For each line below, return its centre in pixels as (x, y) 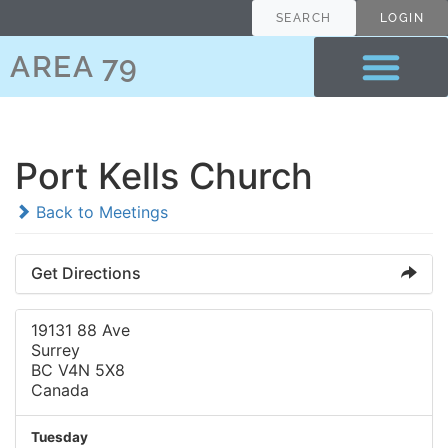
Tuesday (59, 437)
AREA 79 (74, 66)
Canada (60, 390)
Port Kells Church (164, 176)
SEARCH (303, 18)
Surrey (55, 350)
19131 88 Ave (80, 330)
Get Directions (86, 273)
